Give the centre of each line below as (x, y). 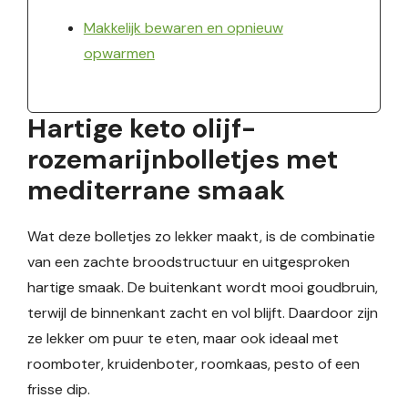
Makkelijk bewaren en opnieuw (183, 28)
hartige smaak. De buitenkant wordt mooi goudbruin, (203, 287)
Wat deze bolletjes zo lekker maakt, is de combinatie (201, 236)
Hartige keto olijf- (142, 128)
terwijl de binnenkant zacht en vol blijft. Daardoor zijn (203, 313)
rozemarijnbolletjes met (183, 159)
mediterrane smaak (156, 190)
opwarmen (119, 53)
